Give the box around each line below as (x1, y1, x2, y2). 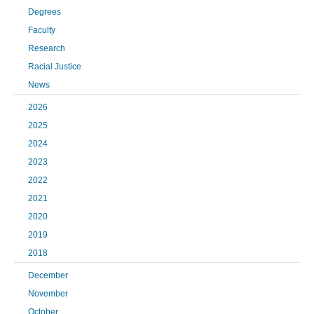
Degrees (28, 7, 61, 18)
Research (28, 43, 65, 54)
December (28, 271, 68, 281)
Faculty (28, 25, 55, 36)
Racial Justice (28, 62, 81, 72)
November (28, 289, 68, 299)
